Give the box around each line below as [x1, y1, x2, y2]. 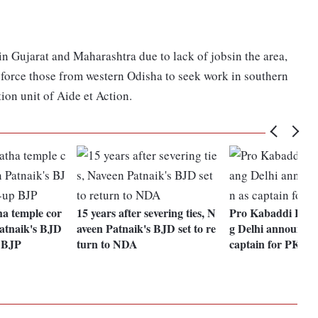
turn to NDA [77, 236, 138, 253]
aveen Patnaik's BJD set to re [77, 220, 216, 237]
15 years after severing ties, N [77, 204, 216, 221]
